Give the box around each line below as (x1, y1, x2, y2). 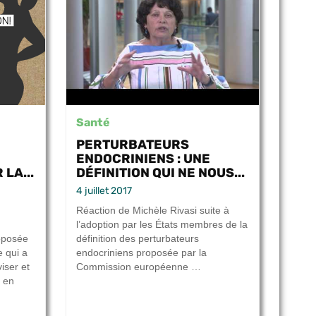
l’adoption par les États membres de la (76, 219, 248, 231)
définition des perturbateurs (76, 233, 199, 245)
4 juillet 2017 (76, 185, 132, 197)
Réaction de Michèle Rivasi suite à (76, 205, 229, 217)
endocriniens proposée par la (76, 247, 207, 259)
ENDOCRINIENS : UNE (76, 151, 210, 166)
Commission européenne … (76, 261, 201, 273)
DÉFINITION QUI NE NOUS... (76, 165, 245, 181)
